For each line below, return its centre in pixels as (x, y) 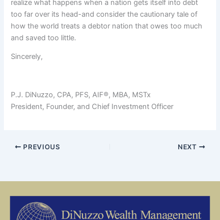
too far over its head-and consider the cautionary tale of (104, 14)
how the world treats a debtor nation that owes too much (107, 26)
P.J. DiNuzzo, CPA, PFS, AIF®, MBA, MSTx (81, 95)
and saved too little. (44, 38)
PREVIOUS (41, 147)
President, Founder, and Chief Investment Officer (92, 106)
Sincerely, (27, 57)
